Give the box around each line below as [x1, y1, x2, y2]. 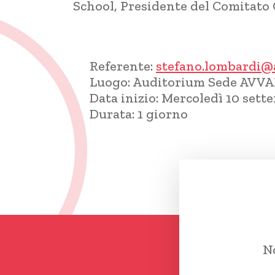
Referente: [90, 58, 156, 75]
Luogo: [90, 74, 133, 91]
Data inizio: [90, 90, 161, 107]
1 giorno [137, 106, 188, 123]
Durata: [90, 106, 137, 123]
